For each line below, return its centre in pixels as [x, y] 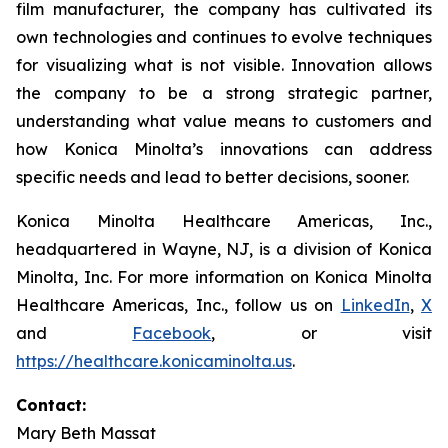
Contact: [51, 405]
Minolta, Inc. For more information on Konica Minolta [224, 277]
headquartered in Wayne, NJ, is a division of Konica [224, 249]
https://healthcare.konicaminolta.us [154, 361]
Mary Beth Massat [198, 433]
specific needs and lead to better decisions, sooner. [212, 177]
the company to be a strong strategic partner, [224, 93]
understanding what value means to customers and [224, 121]
